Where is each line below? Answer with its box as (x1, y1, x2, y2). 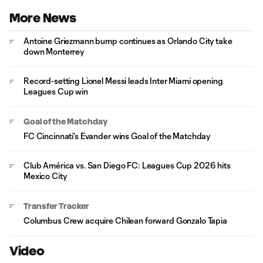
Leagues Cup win (23, 86, 88, 96)
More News (9, 11, 76, 25)
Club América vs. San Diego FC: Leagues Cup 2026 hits (23, 160, 231, 170)
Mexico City (23, 171, 67, 181)
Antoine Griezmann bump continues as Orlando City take (23, 36, 232, 46)
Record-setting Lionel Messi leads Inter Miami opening (23, 76, 223, 86)
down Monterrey (23, 46, 85, 56)
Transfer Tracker (23, 202, 89, 210)
